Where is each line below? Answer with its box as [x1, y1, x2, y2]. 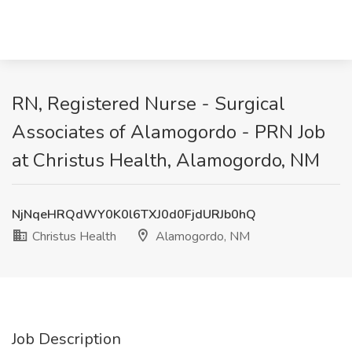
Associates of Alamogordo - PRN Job [12, 119, 325, 145]
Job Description [12, 328, 121, 350]
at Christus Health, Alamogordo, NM [12, 148, 320, 173]
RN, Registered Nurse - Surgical [12, 91, 285, 116]
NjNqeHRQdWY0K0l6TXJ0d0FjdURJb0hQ [12, 206, 256, 223]
